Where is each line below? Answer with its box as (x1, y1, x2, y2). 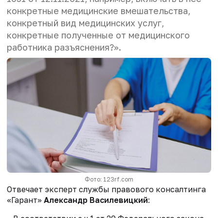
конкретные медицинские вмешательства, (7, 5, 190, 17)
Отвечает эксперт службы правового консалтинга (7, 184, 206, 195)
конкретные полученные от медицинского (7, 30, 190, 41)
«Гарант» (7, 195, 44, 205)
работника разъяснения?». (7, 42, 121, 53)
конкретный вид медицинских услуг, (7, 18, 164, 29)
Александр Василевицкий (44, 195, 148, 205)
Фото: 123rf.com (85, 176, 133, 183)
